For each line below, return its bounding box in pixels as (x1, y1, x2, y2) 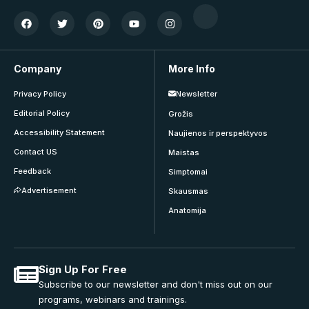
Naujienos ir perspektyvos (168, 128, 268, 139)
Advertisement (21, 186, 77, 196)
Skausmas (168, 186, 208, 197)
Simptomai (168, 167, 208, 177)
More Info (168, 63, 215, 75)
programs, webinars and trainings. (39, 294, 187, 306)
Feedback (14, 166, 51, 177)
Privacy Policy (14, 89, 66, 99)
